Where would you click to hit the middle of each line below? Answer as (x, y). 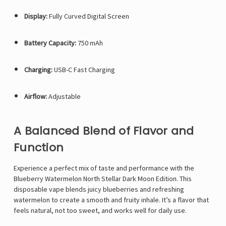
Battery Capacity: (50, 43)
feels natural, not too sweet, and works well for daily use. (100, 211)
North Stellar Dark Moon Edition (130, 179)
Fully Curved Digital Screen (88, 16)
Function (39, 148)
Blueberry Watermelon (48, 179)
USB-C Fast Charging (83, 70)
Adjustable (64, 97)
